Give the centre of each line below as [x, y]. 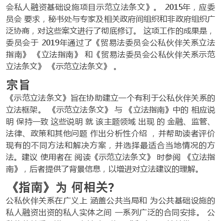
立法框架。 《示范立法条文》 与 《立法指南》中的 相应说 [110, 109]
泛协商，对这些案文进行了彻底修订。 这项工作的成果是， [110, 30]
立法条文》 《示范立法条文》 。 [64, 66]
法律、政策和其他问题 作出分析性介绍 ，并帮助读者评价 [110, 133]
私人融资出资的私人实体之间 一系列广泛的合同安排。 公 [110, 212]
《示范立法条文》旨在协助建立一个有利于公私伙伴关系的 [110, 97]
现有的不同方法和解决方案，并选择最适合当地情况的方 [110, 145]
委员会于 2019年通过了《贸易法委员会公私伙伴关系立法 [110, 42]
